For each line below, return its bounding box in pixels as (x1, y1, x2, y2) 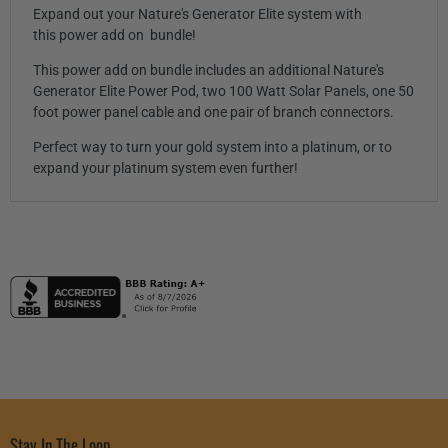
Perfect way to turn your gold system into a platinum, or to (32, 139, 392, 156)
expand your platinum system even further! (32, 160, 298, 177)
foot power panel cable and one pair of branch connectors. (32, 104, 394, 121)
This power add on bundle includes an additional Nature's (32, 62, 384, 79)
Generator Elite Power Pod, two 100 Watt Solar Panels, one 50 (32, 83, 414, 100)
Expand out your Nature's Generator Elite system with (32, 6, 362, 23)
